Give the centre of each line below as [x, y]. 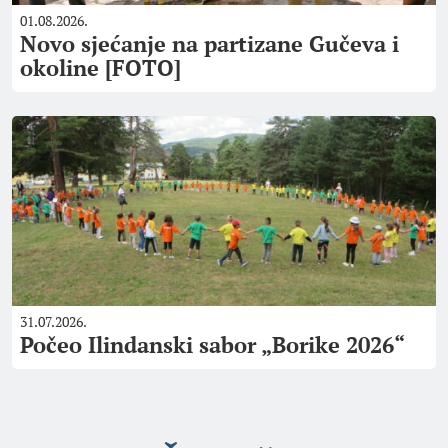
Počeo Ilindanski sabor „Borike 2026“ [212, 344]
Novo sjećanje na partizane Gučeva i [209, 43]
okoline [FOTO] [100, 67]
